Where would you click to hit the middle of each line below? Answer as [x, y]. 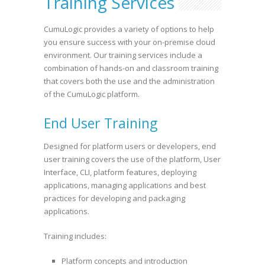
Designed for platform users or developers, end [130, 146]
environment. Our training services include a [123, 55]
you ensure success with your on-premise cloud [130, 42]
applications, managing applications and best [125, 185]
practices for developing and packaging [114, 198]
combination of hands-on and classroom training [131, 68]
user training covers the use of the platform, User [132, 159]
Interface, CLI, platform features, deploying [120, 172]
